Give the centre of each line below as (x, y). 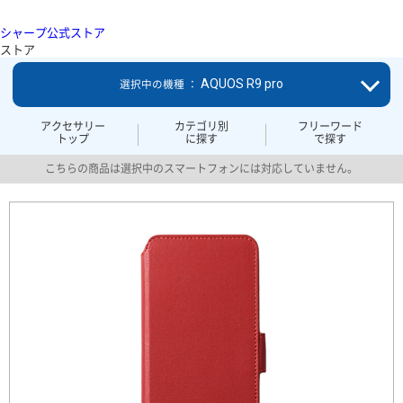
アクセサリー (73, 126)
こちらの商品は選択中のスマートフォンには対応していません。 (201, 169)
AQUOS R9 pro (242, 83)
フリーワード (330, 126)
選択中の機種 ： (160, 84)
